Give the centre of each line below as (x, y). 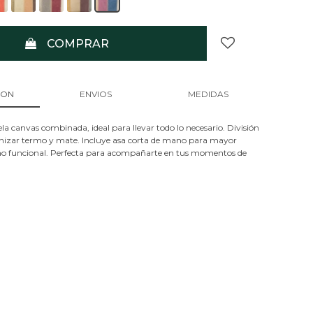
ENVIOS (95, 94)
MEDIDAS (208, 94)
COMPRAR (78, 43)
